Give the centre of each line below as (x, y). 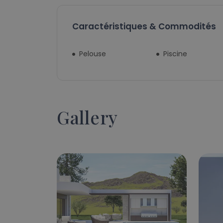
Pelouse (93, 54)
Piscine (175, 54)
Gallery (88, 117)
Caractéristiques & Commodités (144, 27)
